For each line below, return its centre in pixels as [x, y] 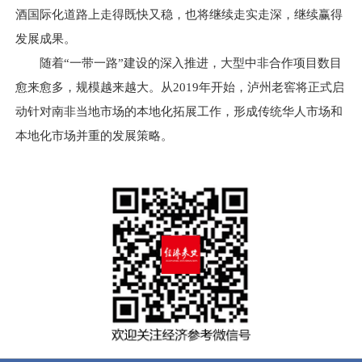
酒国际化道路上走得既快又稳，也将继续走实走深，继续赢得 [179, 15]
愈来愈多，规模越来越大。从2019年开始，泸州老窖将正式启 [179, 88]
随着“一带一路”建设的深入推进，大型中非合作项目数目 [178, 63]
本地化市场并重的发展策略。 [94, 136]
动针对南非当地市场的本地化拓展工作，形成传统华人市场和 [179, 112]
